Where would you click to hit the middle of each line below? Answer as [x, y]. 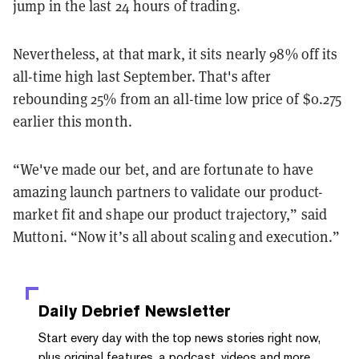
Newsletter [186, 311]
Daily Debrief [89, 311]
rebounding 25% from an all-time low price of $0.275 [177, 99]
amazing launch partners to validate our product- [168, 192]
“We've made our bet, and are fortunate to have [163, 169]
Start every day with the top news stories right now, [179, 337]
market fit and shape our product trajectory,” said [170, 214]
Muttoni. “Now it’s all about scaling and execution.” [177, 236]
